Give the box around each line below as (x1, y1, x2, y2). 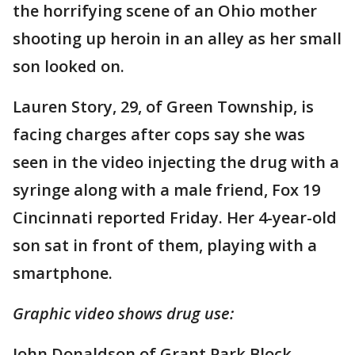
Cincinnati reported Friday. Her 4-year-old (13, 207, 337, 228)
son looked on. (13, 55, 124, 77)
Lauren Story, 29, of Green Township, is (13, 96, 314, 117)
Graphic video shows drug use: (13, 303, 234, 324)
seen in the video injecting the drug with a (13, 151, 339, 173)
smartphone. (13, 262, 113, 284)
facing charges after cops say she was (13, 124, 305, 145)
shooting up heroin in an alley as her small (13, 28, 342, 49)
